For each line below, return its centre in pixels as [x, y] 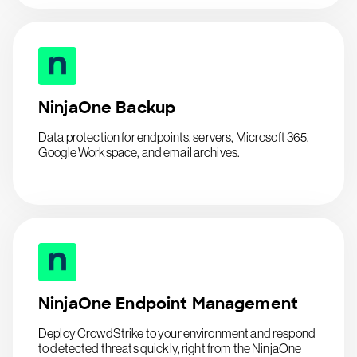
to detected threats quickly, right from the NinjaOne [170, 348]
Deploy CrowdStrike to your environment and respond [177, 333]
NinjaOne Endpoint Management [168, 304]
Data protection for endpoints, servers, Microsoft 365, [174, 137]
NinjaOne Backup [107, 108]
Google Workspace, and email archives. [139, 152]
